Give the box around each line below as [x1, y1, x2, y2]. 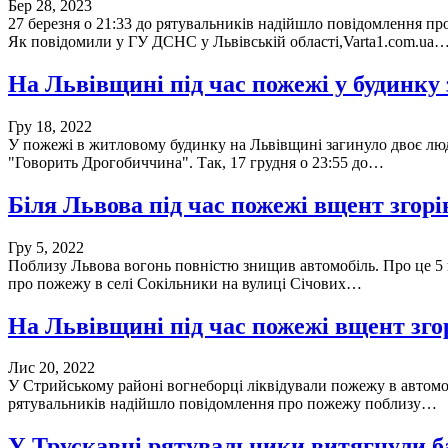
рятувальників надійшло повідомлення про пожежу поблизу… [8, 395, 437, 413]
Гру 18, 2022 [8, 117, 92, 135]
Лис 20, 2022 [8, 359, 95, 377]
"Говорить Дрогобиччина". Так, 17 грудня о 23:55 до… [8, 153, 384, 171]
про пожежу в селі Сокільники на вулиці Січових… [8, 274, 362, 292]
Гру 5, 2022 [8, 238, 84, 256]
